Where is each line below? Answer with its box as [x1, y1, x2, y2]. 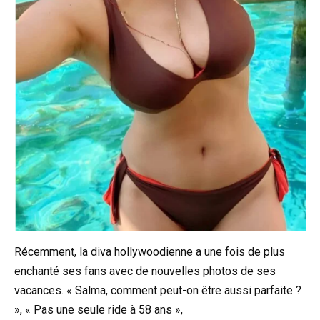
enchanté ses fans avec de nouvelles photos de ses [14, 264, 276, 279]
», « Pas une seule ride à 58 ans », [14, 303, 183, 317]
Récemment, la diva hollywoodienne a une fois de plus [14, 245, 285, 259]
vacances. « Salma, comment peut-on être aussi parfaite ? [14, 284, 301, 298]
